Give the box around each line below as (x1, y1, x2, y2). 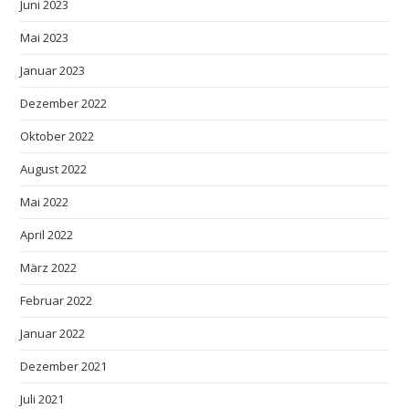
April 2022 (20, 226, 74, 244)
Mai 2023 (20, 29, 69, 47)
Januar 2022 (20, 325, 86, 342)
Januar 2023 (20, 62, 86, 79)
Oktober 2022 (20, 128, 95, 145)
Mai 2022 (20, 194, 69, 211)
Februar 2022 (20, 292, 93, 309)
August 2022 (20, 161, 88, 178)
